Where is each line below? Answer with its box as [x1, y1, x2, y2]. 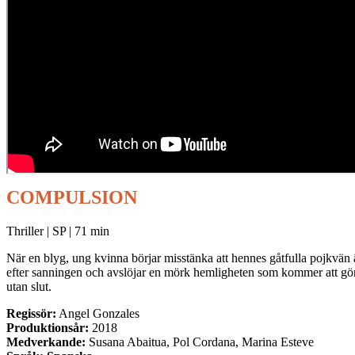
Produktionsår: [6, 320, 89, 334]
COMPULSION [6, 186, 137, 208]
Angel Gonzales [56, 306, 139, 320]
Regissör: [6, 306, 56, 320]
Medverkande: [6, 334, 86, 349]
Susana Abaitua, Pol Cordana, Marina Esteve [86, 334, 314, 349]
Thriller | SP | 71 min [6, 223, 109, 238]
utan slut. [6, 279, 52, 293]
